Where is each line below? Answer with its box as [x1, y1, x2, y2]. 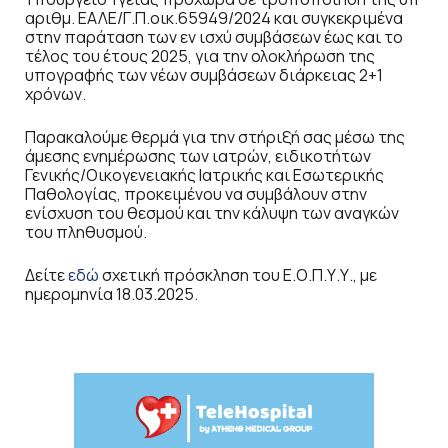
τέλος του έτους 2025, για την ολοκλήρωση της [25, 44, 375, 67]
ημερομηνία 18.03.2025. [25, 282, 198, 305]
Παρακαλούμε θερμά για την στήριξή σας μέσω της [25, 125, 405, 148]
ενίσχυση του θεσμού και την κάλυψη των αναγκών [25, 201, 399, 224]
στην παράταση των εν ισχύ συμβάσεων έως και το [25, 25, 403, 48]
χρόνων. [25, 82, 86, 105]
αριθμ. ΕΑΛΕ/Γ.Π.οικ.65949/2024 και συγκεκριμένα [25, 6, 403, 29]
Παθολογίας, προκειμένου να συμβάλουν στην [25, 182, 367, 205]
